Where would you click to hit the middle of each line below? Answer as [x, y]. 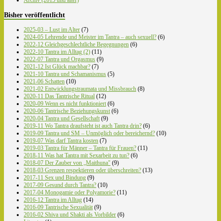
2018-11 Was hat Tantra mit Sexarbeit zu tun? [76, 155]
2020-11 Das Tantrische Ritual [59, 96]
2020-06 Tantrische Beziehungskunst [67, 111]
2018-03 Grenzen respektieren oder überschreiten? [82, 170]
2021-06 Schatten [44, 81]
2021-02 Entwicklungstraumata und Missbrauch [80, 89]
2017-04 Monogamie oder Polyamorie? [70, 192]
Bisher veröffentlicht [35, 15]
